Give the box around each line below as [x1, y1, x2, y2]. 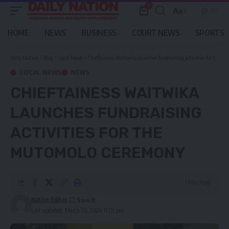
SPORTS [195, 28, 224, 38]
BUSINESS [81, 28, 117, 38]
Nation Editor [31, 196, 67, 203]
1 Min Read [185, 178, 211, 186]
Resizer [172, 25, 199, 34]
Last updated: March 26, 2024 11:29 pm [31, 207, 124, 214]
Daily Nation [10, 54, 38, 61]
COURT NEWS [131, 28, 180, 38]
